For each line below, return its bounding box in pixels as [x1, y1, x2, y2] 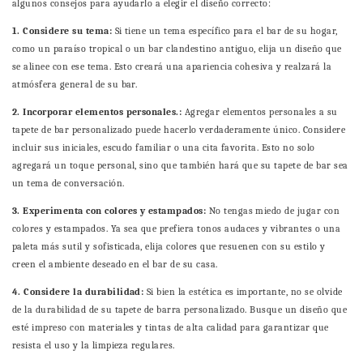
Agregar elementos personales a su [184, 106, 338, 118]
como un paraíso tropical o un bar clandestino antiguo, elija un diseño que [12, 43, 342, 55]
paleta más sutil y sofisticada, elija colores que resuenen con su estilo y [12, 241, 326, 253]
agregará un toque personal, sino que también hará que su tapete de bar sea [12, 160, 348, 172]
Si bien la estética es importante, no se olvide [146, 286, 343, 298]
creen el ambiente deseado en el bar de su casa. [12, 258, 218, 271]
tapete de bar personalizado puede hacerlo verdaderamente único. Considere [12, 124, 346, 136]
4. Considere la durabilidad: [12, 286, 147, 298]
